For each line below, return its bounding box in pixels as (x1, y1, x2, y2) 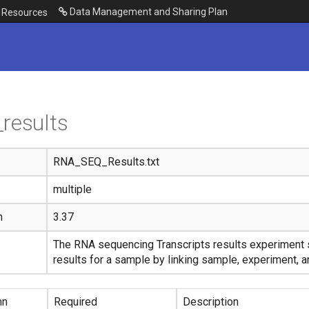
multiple (53, 183, 92, 196)
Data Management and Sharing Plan (68, 6, 228, 17)
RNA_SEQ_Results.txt (53, 155, 159, 168)
